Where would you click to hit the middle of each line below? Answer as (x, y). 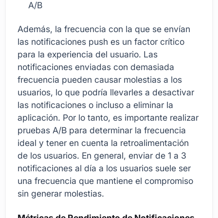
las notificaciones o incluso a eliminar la (95, 105)
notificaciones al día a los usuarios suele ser (104, 168)
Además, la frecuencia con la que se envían (104, 29)
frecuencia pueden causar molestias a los (100, 80)
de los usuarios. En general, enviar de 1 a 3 (102, 156)
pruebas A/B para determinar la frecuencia (102, 130)
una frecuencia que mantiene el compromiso (105, 181)
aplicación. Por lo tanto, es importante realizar (108, 118)
